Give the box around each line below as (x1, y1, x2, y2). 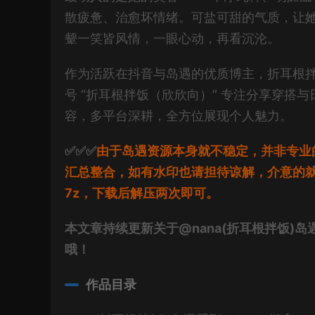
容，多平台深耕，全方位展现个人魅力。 (65, 108, 292, 123)
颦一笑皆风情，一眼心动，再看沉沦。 (65, 31, 280, 46)
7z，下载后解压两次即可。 (65, 186, 219, 200)
